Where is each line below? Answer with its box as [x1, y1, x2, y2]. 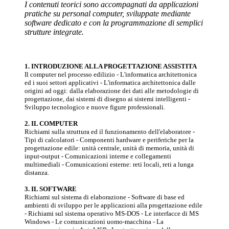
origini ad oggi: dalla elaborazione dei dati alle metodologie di [25, 87, 199, 95]
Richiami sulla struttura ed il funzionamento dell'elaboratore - [25, 128, 195, 135]
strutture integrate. [25, 28, 84, 36]
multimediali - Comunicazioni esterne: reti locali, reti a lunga [25, 161, 194, 168]
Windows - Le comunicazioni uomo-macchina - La [25, 218, 164, 225]
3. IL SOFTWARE [25, 185, 77, 193]
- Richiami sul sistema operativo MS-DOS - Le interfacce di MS [25, 210, 199, 217]
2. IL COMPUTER [25, 120, 78, 127]
